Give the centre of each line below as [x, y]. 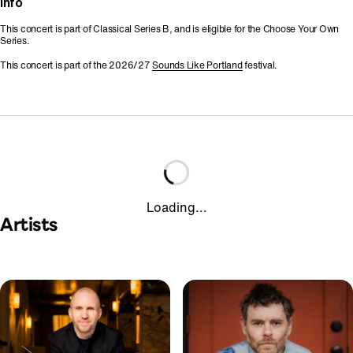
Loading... [176, 207]
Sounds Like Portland [197, 65]
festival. [260, 65]
